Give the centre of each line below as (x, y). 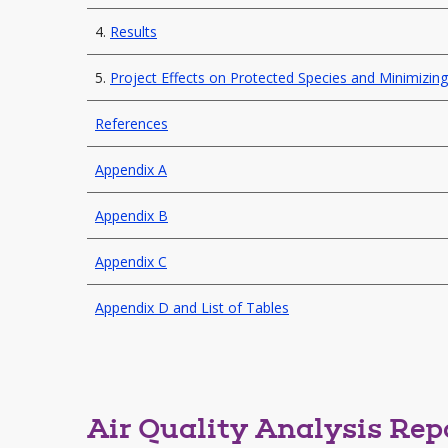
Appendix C (131, 261)
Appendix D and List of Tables (192, 307)
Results (133, 31)
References (131, 123)
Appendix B (131, 215)
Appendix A (131, 169)
